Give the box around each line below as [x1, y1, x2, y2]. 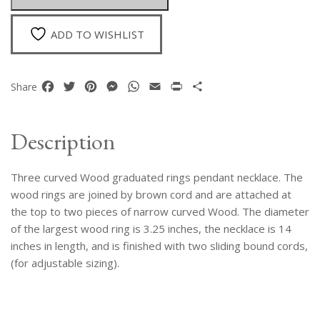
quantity [44, 5, 92, 22]
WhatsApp [141, 78, 197, 94]
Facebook [56, 78, 107, 94]
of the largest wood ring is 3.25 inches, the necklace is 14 [11, 221, 291, 236]
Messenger [120, 78, 181, 94]
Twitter [77, 78, 116, 94]
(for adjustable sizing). [11, 255, 119, 270]
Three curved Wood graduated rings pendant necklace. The [11, 169, 303, 184]
